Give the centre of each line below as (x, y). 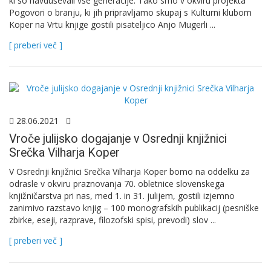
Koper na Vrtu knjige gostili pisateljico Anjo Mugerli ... (112, 25)
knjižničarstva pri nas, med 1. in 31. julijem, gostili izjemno (122, 195)
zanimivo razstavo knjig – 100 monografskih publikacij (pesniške (134, 207)
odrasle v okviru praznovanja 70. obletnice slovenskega (117, 183)
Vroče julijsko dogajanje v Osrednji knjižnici (118, 139)
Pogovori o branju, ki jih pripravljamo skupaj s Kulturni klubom (130, 13)
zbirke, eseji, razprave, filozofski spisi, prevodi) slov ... (113, 220)
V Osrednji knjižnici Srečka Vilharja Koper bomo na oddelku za (129, 171)
